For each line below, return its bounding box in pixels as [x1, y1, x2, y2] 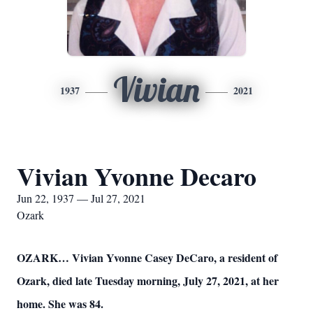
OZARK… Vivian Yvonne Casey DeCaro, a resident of [17, 249, 277, 265]
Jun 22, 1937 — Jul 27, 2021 [17, 191, 145, 205]
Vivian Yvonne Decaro [17, 158, 256, 194]
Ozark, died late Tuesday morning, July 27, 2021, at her [17, 272, 279, 289]
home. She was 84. [17, 296, 103, 312]
